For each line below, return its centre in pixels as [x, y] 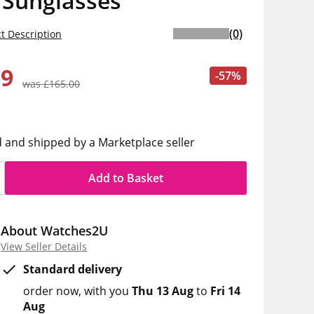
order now [51, 291]
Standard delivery [73, 269]
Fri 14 [225, 291]
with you [108, 291]
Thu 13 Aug [163, 291]
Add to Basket [126, 178]
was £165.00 [51, 84]
